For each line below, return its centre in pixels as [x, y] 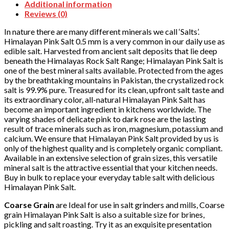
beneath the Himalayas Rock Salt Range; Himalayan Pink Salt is [114, 60]
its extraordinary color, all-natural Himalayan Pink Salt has [105, 99]
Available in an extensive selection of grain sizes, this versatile [111, 157]
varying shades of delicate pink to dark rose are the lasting [105, 119]
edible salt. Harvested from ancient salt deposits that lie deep [111, 51]
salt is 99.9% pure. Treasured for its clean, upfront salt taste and [114, 89]
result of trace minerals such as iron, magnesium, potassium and [113, 128]
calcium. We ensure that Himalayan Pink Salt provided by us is [111, 138]
